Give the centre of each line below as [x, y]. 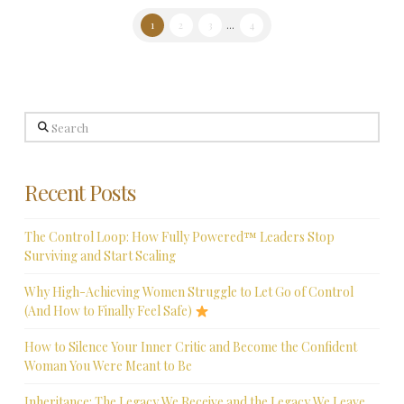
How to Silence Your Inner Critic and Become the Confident [190, 347]
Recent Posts [79, 193]
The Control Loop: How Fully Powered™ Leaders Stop [179, 236]
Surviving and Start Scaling [100, 255]
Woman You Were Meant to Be [108, 366]
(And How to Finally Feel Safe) [109, 311]
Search [43, 122]
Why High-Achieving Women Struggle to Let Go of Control [188, 292]
